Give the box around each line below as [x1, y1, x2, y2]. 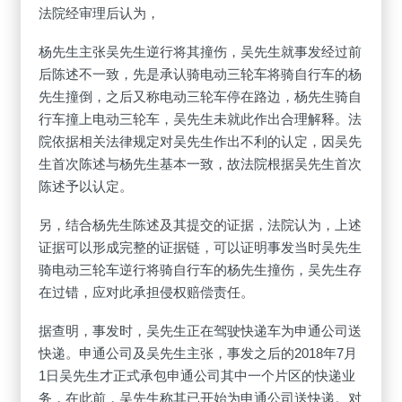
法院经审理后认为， [39, 5, 161, 22]
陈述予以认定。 [39, 179, 134, 195]
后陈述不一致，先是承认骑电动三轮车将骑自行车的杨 [39, 66, 363, 83]
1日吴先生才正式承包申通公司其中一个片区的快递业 [39, 368, 356, 384]
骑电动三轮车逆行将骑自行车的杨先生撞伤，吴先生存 [39, 262, 363, 278]
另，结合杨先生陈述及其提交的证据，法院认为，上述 [39, 217, 363, 233]
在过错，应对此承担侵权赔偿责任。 [39, 284, 255, 301]
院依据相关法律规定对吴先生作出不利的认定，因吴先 [39, 134, 363, 150]
